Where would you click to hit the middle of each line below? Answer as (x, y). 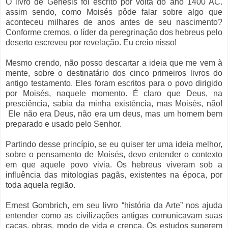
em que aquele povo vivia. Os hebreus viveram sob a (114, 164)
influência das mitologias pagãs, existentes (86, 175)
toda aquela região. (41, 185)
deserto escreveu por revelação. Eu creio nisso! (91, 42)
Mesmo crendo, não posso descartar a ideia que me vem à (114, 63)
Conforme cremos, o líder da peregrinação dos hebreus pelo (114, 32)
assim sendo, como (46, 12)
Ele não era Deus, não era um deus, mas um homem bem (115, 113)
